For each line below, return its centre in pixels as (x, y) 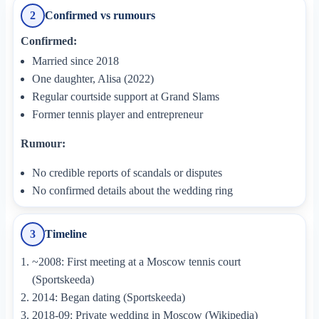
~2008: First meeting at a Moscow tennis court (136, 261)
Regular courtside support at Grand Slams (125, 96)
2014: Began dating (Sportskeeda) (108, 297)
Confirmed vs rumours (100, 15)
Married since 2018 (75, 61)
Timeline (66, 234)
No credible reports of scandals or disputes (127, 173)
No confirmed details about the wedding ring (132, 190)
